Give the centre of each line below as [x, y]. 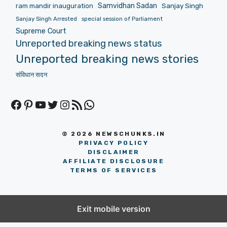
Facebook [37, 104]
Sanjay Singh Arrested [46, 18]
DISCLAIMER [113, 152]
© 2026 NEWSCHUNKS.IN [113, 134]
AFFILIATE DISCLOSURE [113, 161]
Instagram [88, 104]
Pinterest [48, 104]
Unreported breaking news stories [107, 59]
